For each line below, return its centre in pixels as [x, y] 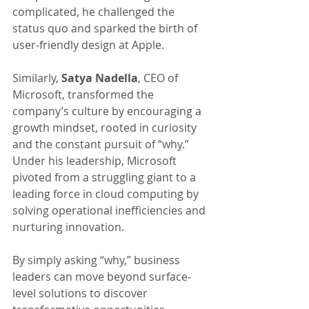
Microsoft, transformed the [84, 95]
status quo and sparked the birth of [106, 29]
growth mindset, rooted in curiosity [106, 128]
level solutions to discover [81, 293]
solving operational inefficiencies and [110, 211]
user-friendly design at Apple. [88, 45]
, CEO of [159, 78]
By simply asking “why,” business [98, 260]
